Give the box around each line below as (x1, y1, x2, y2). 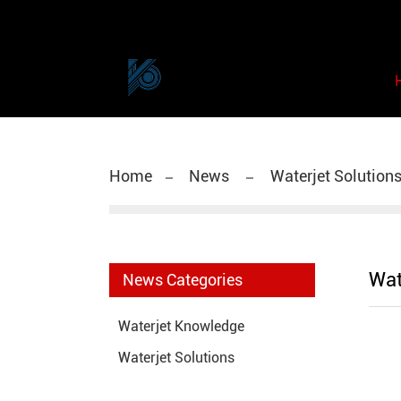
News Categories (123, 270, 243, 290)
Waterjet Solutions (118, 349, 235, 367)
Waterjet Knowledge (118, 318, 244, 336)
